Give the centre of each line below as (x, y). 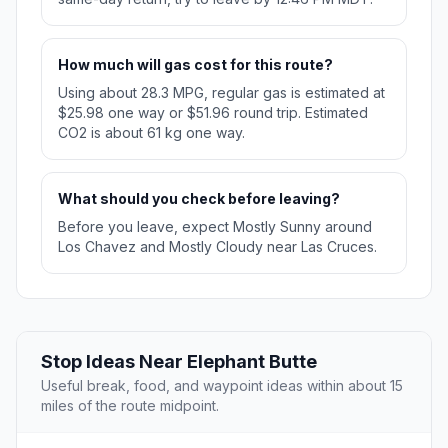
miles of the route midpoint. (130, 405)
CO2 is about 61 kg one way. (151, 132)
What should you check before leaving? (199, 198)
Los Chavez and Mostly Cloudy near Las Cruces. (217, 246)
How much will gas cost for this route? (195, 64)
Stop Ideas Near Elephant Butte (179, 361)
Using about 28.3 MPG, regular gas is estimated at (221, 92)
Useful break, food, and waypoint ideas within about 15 (222, 385)
